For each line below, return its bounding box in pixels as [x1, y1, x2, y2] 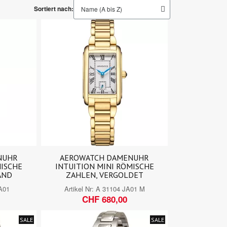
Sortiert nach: [34, 4, 73, 14]
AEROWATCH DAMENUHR [60, 152, 149, 163]
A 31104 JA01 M [95, 183, 145, 194]
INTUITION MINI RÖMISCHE [55, 161, 154, 171]
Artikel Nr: [64, 183, 96, 194]
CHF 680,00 [82, 193, 127, 205]
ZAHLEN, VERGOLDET [65, 169, 143, 180]
